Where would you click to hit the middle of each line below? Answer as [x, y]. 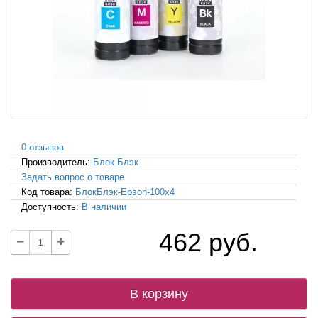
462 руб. [209, 243]
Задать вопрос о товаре [73, 177]
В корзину [159, 294]
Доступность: [51, 207]
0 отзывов [43, 148]
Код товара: [48, 192]
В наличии [104, 207]
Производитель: [57, 163]
